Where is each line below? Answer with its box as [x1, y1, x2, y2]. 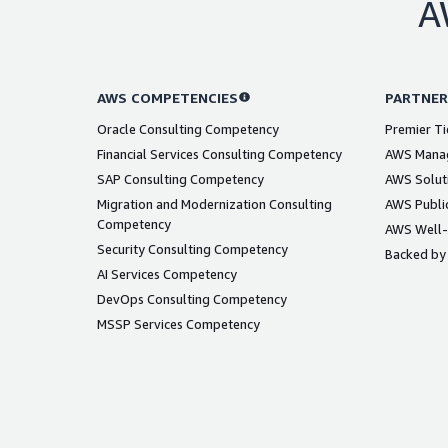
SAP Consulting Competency [97, 170, 264, 187]
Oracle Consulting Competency [97, 120, 279, 137]
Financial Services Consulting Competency [97, 145, 342, 162]
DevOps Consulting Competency [97, 290, 287, 307]
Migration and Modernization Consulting [97, 195, 332, 212]
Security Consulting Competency [97, 240, 288, 257]
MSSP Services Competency [97, 315, 260, 332]
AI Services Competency [97, 265, 237, 282]
